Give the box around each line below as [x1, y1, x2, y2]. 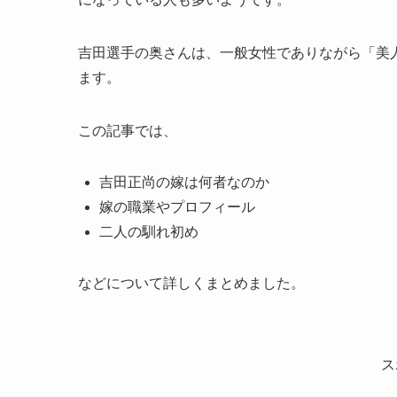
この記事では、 [78, 123, 177, 139]
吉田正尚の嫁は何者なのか [99, 175, 269, 191]
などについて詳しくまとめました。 [78, 276, 305, 292]
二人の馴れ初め [99, 224, 198, 240]
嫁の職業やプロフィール [99, 199, 255, 215]
